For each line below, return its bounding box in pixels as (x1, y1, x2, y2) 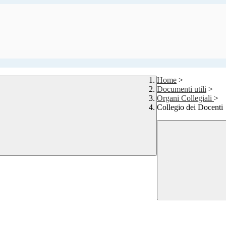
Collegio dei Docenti (157, 103, 223, 112)
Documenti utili (157, 85, 206, 94)
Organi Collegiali (157, 94, 214, 103)
